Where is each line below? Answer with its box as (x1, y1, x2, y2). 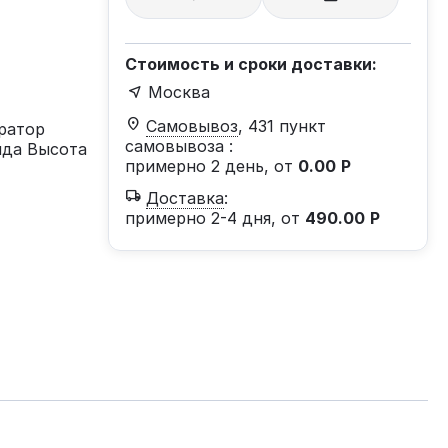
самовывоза (125, 136, 229, 156)
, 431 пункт (238, 116, 326, 136)
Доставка (146, 188, 224, 208)
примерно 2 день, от (125, 156, 298, 176)
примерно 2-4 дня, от (125, 208, 305, 228)
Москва (148, 82, 210, 102)
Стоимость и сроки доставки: (125, 54, 377, 74)
